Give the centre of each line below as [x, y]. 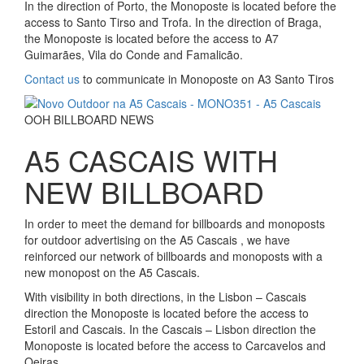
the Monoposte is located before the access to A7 [152, 39]
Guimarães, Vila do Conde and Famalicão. [134, 55]
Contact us [52, 79]
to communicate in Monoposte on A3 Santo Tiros [207, 79]
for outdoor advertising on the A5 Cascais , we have [157, 240]
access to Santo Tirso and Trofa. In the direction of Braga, [173, 22]
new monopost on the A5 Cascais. [112, 273]
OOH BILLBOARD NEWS [89, 120]
